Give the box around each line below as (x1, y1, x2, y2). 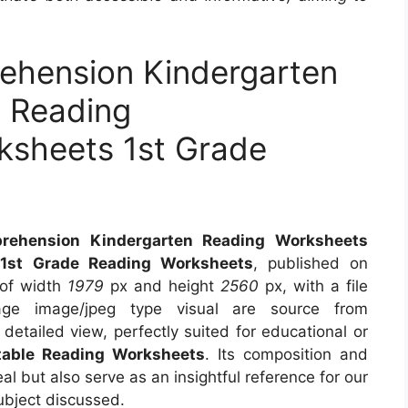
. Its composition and (204, 344, 369, 363)
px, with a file (259, 276, 368, 295)
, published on (252, 253, 368, 272)
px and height (104, 276, 220, 295)
